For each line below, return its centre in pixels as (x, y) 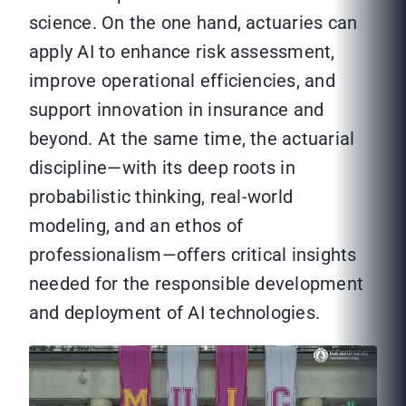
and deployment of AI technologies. (175, 313)
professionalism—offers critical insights (193, 255)
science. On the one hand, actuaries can (193, 23)
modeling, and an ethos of (136, 226)
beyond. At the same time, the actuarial (192, 139)
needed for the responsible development (197, 284)
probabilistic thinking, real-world (161, 197)
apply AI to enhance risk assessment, (182, 52)
